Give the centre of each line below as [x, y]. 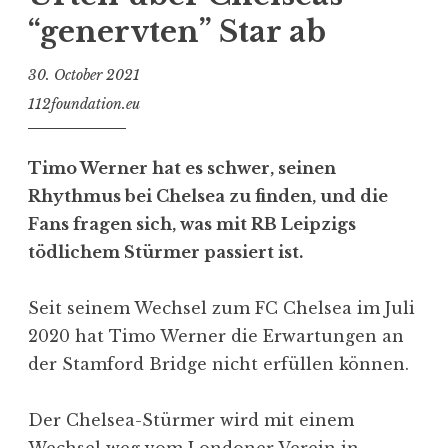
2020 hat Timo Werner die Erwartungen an [216, 335]
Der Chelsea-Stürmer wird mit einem [191, 419]
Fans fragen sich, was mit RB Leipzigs [192, 223]
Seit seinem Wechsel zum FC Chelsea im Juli [221, 307]
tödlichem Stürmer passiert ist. [165, 251]
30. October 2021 [84, 75]
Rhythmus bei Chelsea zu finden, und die [208, 195]
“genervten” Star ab [177, 31]
